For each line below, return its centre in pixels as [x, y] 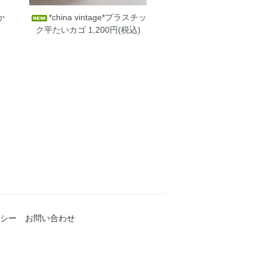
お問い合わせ [50, 218]
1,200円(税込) [113, 30]
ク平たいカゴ [60, 30]
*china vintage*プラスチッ [97, 17]
